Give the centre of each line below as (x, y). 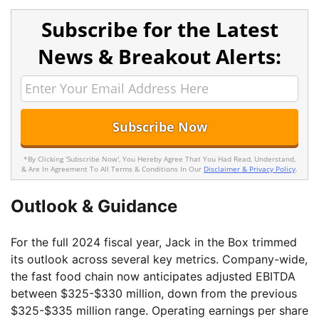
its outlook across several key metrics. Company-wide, (159, 260)
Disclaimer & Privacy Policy (250, 168)
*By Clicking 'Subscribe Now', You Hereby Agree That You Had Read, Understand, (159, 158)
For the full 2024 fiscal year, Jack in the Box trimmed (154, 242)
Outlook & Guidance (94, 206)
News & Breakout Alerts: (159, 57)
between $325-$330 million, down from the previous (154, 294)
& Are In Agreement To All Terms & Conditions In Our (113, 168)
